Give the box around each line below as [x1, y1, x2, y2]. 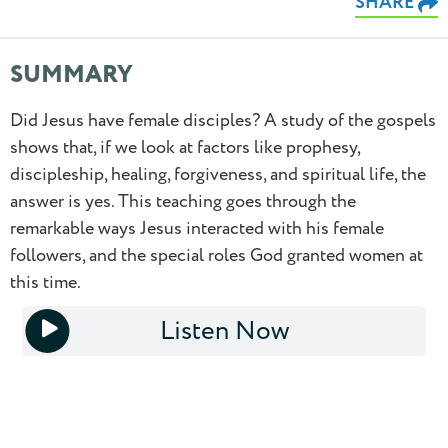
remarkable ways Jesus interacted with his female [10, 216, 384, 241]
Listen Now [159, 313, 289, 349]
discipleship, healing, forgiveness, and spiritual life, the [10, 162, 426, 187]
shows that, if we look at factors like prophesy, [10, 135, 360, 160]
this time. [10, 270, 81, 295]
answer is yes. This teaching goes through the [10, 189, 356, 214]
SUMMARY [10, 58, 133, 93]
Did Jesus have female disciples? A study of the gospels [10, 108, 436, 133]
